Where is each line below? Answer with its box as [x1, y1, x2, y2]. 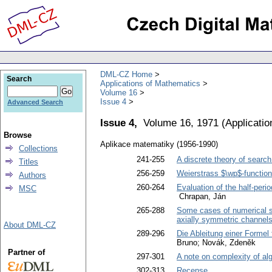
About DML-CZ [4, 220, 56, 229]
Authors [19, 171, 46, 180]
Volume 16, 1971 [143, 116, 219, 129]
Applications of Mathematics [100, 78, 200, 88]
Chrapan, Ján [177, 192, 226, 202]
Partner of [7, 248, 45, 257]
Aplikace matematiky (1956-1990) [100, 140, 218, 149]
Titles [19, 157, 38, 166]
